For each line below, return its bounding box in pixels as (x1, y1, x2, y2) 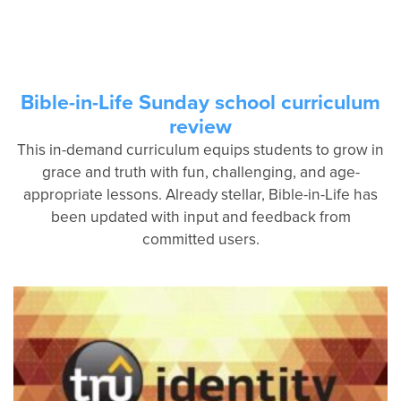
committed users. (141, 227, 260, 251)
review (169, 111, 232, 141)
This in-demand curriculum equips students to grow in (17, 138, 384, 161)
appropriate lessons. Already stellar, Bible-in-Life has (23, 183, 378, 206)
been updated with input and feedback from (50, 205, 351, 228)
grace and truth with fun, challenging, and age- (41, 160, 360, 183)
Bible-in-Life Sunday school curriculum (21, 87, 380, 117)
